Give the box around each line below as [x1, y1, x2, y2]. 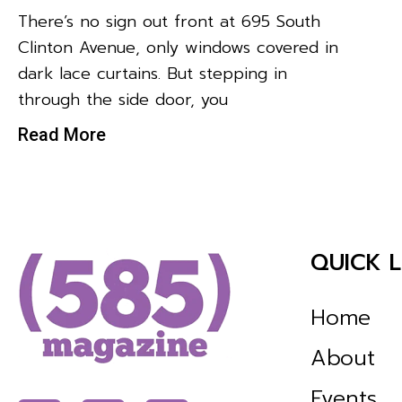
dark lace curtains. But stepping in [18, 60, 287, 86]
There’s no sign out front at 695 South [18, 8, 320, 34]
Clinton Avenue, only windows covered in [18, 34, 338, 60]
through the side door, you [18, 86, 228, 112]
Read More [18, 123, 106, 145]
